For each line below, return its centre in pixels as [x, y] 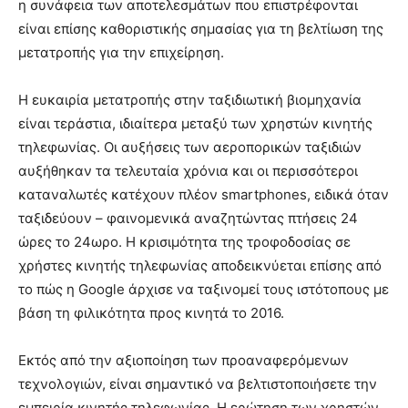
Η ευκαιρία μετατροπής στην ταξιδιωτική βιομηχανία [190, 99]
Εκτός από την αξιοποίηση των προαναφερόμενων [184, 360]
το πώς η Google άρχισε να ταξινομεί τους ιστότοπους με [204, 289]
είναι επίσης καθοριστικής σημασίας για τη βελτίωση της [201, 28]
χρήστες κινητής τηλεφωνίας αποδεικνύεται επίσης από [200, 265]
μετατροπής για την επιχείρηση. [121, 52]
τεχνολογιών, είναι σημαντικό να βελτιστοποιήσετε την [198, 383]
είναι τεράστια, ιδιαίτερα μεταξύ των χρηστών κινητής [195, 123]
